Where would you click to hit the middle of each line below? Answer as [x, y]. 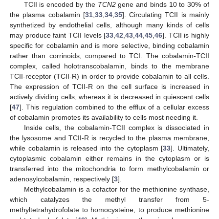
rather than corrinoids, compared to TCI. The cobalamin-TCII [109, 55]
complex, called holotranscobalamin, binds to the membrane [109, 66]
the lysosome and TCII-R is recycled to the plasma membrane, [109, 138]
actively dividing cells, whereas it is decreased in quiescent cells [109, 97]
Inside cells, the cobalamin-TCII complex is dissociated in [116, 127]
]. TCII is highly [186, 35]
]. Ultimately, [190, 148]
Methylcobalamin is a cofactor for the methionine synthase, [116, 189]
